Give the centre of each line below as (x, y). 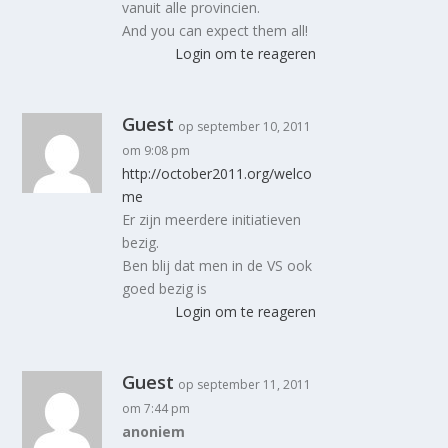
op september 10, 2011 (245, 126)
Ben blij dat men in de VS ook (217, 265)
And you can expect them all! (215, 30)
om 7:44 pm (156, 408)
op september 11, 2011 (245, 384)
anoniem (154, 431)
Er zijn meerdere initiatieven (212, 219)
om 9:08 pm (156, 150)
